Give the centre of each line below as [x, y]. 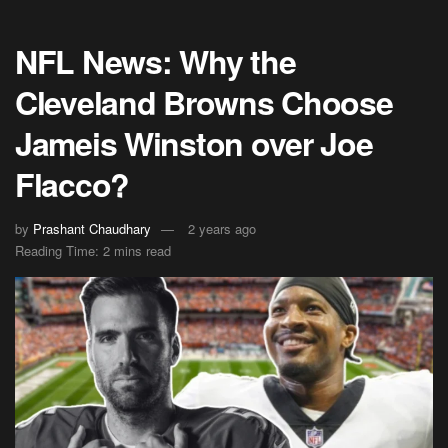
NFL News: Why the [155, 60]
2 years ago [222, 228]
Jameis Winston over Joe [194, 142]
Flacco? [72, 183]
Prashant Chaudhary [92, 228]
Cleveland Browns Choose [204, 101]
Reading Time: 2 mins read [93, 250]
